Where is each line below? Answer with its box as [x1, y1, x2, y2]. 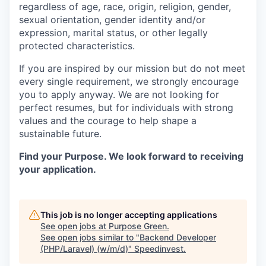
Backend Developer [140, 232, 216, 243]
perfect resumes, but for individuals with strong [19, 102, 233, 114]
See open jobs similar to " [40, 232, 140, 243]
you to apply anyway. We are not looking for [19, 88, 219, 101]
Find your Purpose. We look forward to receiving [19, 150, 243, 163]
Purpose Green [109, 221, 167, 232]
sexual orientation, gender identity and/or [19, 14, 205, 26]
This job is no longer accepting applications [40, 210, 217, 220]
